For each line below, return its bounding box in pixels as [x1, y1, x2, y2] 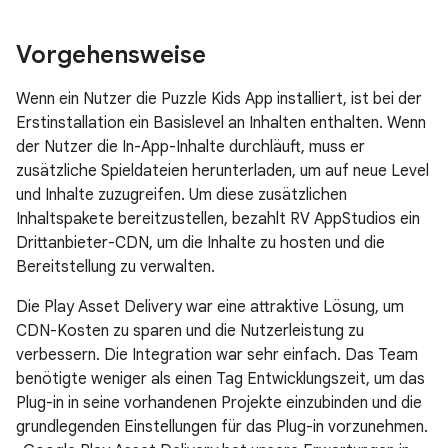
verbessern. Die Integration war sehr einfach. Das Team [16, 345, 418, 366]
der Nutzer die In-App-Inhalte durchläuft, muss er [16, 137, 365, 158]
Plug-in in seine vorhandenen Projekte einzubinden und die [16, 393, 422, 414]
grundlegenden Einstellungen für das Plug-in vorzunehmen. [16, 417, 428, 438]
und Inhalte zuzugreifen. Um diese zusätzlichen [16, 185, 347, 206]
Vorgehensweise [16, 40, 206, 71]
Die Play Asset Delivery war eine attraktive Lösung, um [16, 297, 404, 318]
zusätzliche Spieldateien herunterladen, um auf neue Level [16, 161, 429, 182]
